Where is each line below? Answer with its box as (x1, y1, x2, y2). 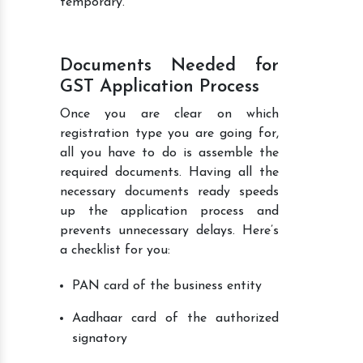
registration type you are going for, (60, 126, 279, 140)
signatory (72, 331, 127, 345)
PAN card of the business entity (72, 279, 262, 293)
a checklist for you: (60, 243, 170, 257)
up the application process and (60, 204, 279, 218)
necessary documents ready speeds (60, 185, 279, 199)
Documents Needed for (60, 56, 279, 75)
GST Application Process (60, 77, 259, 96)
